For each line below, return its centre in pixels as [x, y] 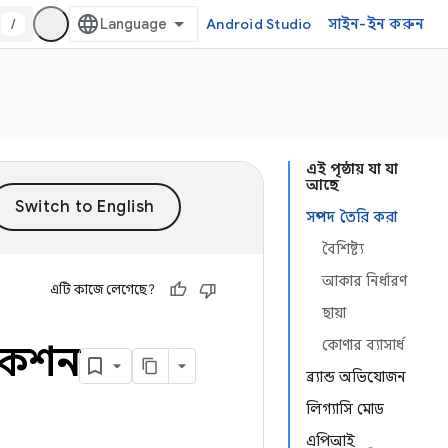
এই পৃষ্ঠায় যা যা [352, 169]
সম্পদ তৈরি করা [351, 217]
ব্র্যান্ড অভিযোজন [356, 377]
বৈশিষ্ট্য [343, 249]
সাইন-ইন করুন [375, 24]
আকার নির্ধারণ [364, 281]
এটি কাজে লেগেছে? [102, 289]
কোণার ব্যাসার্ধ [363, 345]
